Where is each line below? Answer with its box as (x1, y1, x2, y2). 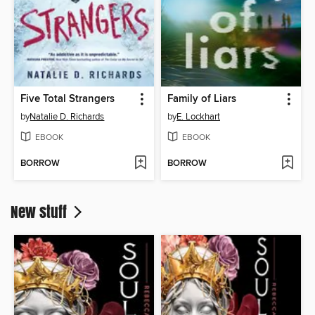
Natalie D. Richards (30, 111, 105, 123)
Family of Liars (167, 93, 236, 106)
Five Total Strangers (20, 93, 115, 106)
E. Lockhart (176, 111, 220, 123)
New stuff (11, 200, 70, 224)
